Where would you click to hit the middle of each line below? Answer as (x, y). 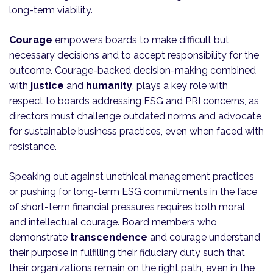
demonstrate (40, 238)
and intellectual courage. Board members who (113, 222)
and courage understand (204, 238)
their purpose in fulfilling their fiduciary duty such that (127, 253)
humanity (109, 86)
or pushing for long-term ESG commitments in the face (133, 192)
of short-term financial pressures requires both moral (127, 207)
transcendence (109, 238)
